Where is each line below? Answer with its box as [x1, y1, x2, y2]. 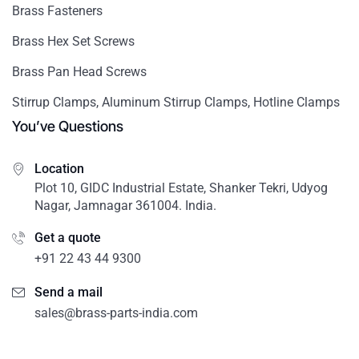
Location [34, 161, 84, 177]
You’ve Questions [12, 118, 123, 135]
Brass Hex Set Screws [12, 34, 135, 50]
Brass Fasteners [12, 3, 103, 19]
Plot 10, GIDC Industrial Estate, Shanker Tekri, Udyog [34, 180, 328, 196]
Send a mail [34, 284, 103, 301]
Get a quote [34, 230, 101, 246]
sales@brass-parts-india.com [34, 305, 198, 321]
